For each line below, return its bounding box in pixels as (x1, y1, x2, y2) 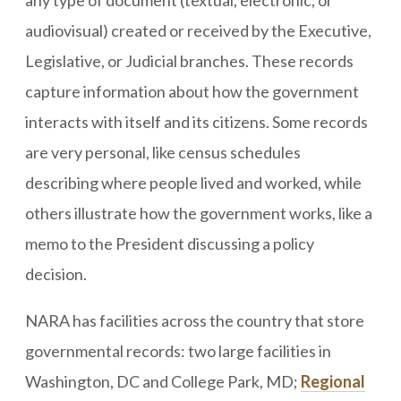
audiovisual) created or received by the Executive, (25, 21, 371, 40)
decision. (25, 264, 87, 284)
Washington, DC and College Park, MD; (25, 371, 301, 391)
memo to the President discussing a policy (25, 234, 314, 253)
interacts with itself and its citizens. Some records (25, 112, 368, 132)
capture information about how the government (25, 81, 359, 101)
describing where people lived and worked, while (25, 173, 362, 192)
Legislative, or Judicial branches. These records (25, 51, 354, 71)
